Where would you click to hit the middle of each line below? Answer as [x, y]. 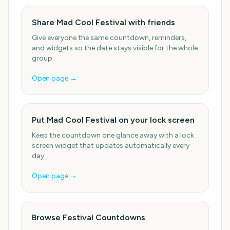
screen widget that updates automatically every [111, 146]
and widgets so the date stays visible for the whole [115, 48]
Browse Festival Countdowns [89, 217]
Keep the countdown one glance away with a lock [113, 135]
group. [43, 58]
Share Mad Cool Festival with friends [103, 22]
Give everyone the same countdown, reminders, [109, 38]
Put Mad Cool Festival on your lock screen [113, 120]
